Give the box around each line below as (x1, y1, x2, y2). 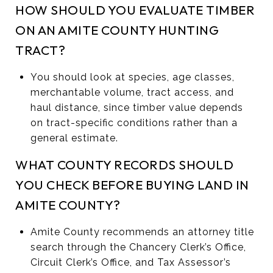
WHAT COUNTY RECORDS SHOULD (15, 156, 233, 172)
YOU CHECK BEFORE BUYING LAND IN (15, 176, 249, 193)
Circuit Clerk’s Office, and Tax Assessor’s (30, 256, 231, 268)
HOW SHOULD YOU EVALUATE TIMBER (15, 1, 255, 18)
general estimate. (30, 132, 118, 144)
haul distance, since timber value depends (30, 101, 243, 113)
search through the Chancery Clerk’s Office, (30, 241, 246, 253)
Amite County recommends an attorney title (30, 225, 254, 238)
